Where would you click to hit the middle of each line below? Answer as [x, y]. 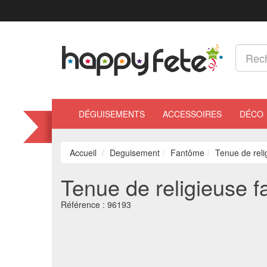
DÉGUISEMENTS [112, 114]
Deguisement [135, 153]
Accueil [83, 153]
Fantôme [187, 153]
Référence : [84, 204]
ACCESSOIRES [192, 114]
